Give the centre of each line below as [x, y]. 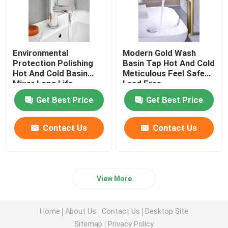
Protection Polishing [53, 63]
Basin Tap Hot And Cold [169, 63]
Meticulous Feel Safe [164, 73]
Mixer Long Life [43, 83]
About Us [81, 211]
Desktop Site [167, 211]
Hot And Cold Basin [50, 73]
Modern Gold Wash [160, 53]
